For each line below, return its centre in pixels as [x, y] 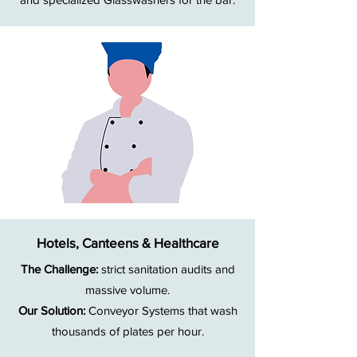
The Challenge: [61, 269]
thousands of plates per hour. [127, 331]
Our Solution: [53, 311]
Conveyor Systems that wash [163, 311]
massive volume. [127, 290]
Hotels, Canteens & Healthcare [127, 243]
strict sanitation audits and [168, 269]
